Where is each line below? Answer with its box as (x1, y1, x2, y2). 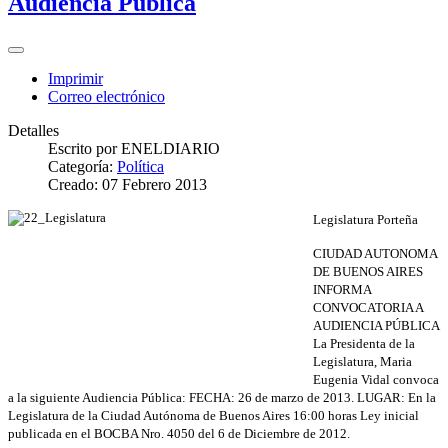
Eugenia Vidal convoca (313, 372, 439, 388)
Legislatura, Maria (313, 354, 412, 370)
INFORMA (313, 282, 371, 298)
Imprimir (48, 70, 103, 88)
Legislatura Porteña (313, 212, 418, 228)
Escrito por (48, 140, 121, 158)
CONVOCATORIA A (313, 300, 423, 316)
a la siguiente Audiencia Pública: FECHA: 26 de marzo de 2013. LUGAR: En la (8, 390, 436, 406)
